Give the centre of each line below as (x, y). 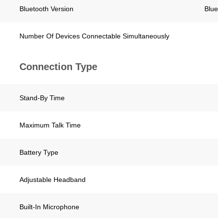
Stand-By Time (42, 98)
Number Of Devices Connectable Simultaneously (94, 36)
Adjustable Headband (53, 180)
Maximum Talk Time (50, 125)
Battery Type (39, 152)
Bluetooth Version (46, 9)
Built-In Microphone (49, 207)
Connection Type (58, 67)
